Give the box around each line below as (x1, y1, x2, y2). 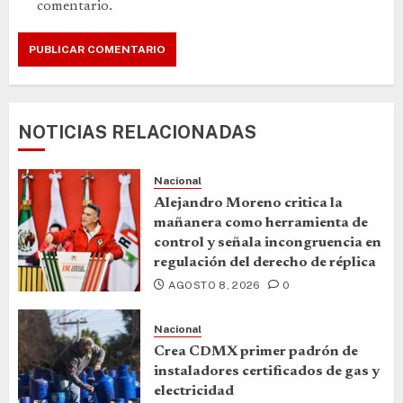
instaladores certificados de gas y (154, 364, 380, 380)
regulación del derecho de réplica (154, 255, 376, 270)
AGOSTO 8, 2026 (167, 278, 261, 291)
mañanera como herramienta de (154, 215, 368, 230)
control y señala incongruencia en (154, 235, 381, 250)
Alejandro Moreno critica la (154, 195, 343, 210)
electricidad (154, 384, 234, 399)
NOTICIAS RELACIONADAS (18, 121, 256, 143)
